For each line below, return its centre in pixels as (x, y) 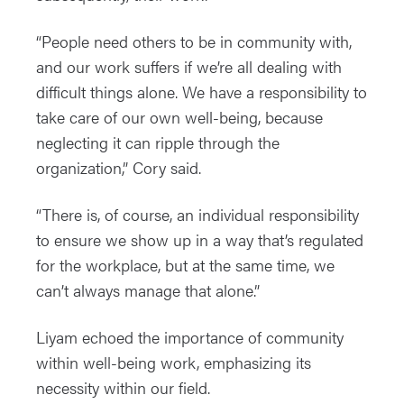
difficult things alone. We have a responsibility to (202, 92)
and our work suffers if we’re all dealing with (189, 67)
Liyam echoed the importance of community (190, 337)
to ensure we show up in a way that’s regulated (200, 240)
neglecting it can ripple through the (158, 142)
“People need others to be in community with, (194, 41)
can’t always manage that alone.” (148, 290)
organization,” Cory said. (119, 168)
